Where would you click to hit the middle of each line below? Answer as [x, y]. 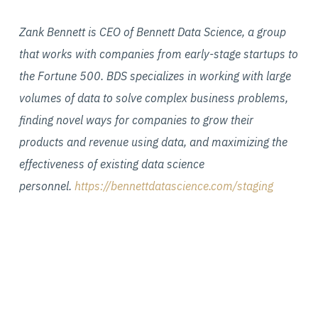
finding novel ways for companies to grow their [136, 120]
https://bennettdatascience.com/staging [174, 186]
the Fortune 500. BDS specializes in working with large [155, 76]
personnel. [46, 186]
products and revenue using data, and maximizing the [153, 142]
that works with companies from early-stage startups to [158, 54]
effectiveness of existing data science [111, 164]
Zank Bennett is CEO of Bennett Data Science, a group [152, 32]
